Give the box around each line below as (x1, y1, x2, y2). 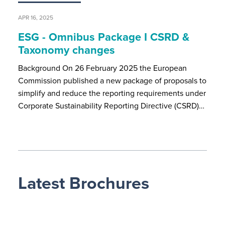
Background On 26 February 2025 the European (18, 62, 187, 74)
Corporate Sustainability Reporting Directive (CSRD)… (18, 99, 204, 111)
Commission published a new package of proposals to (18, 74, 206, 86)
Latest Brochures (18, 170, 149, 196)
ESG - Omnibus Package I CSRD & (18, 28, 189, 45)
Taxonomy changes (18, 41, 115, 58)
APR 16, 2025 (18, 13, 53, 22)
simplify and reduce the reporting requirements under (18, 87, 206, 99)
